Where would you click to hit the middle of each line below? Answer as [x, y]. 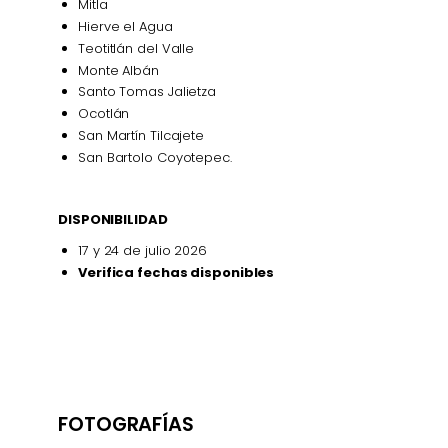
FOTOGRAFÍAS [126, 424]
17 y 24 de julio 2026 [142, 251]
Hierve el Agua [125, 26]
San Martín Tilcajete [141, 136]
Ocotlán [104, 114]
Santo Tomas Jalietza [147, 92]
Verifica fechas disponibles [176, 273]
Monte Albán [118, 70]
